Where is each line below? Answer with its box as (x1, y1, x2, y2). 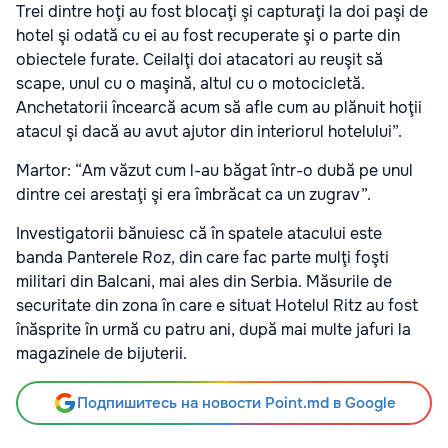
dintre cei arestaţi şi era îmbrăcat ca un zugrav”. (16, 183, 371, 205)
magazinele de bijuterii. (16, 342, 187, 364)
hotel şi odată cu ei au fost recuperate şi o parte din (16, 24, 400, 46)
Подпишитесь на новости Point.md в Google (76, 392, 396, 413)
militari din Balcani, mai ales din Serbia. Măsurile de (16, 270, 392, 292)
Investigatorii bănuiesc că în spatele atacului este (16, 222, 382, 244)
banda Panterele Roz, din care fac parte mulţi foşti (16, 246, 389, 268)
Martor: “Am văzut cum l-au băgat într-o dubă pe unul (16, 159, 413, 181)
